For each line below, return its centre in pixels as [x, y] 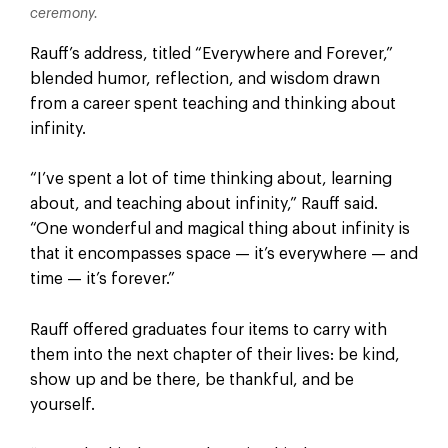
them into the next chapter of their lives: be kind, [214, 354]
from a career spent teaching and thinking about [212, 103]
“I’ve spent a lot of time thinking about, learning [210, 179]
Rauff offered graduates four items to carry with [208, 329]
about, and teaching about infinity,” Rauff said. [203, 204]
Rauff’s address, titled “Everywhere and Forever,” [211, 53]
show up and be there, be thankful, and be [191, 379]
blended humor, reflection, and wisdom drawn [204, 78]
